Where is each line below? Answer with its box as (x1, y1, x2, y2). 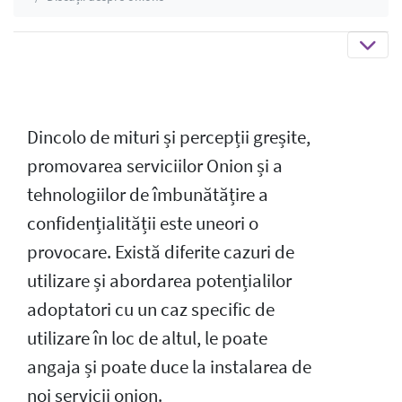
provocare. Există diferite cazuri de (27, 240, 294, 264)
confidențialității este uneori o (27, 211, 258, 235)
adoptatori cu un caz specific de (27, 297, 275, 321)
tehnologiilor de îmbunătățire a (27, 182, 268, 206)
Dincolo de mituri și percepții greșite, (27, 125, 310, 149)
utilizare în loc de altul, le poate (27, 326, 267, 350)
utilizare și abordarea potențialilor (27, 268, 292, 293)
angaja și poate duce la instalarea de (27, 354, 311, 379)
